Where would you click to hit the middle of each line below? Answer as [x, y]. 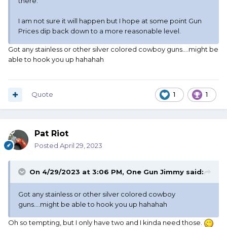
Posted [47, 146]
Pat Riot [51, 134]
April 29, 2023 [81, 146]
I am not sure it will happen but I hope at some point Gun [110, 21]
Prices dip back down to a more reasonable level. [100, 31]
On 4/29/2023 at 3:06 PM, [78, 172]
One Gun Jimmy [155, 172]
